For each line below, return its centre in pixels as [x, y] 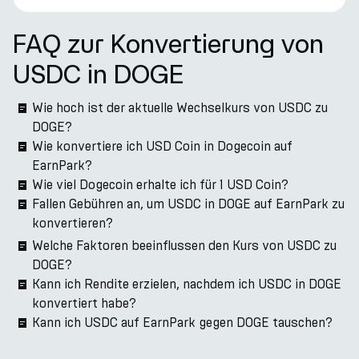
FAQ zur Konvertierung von [168, 43]
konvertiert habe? [84, 303]
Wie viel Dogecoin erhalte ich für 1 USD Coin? [160, 185]
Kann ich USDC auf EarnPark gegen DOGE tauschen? [182, 323]
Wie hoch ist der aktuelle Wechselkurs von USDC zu [180, 108]
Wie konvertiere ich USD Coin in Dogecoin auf [162, 146]
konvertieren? [73, 223]
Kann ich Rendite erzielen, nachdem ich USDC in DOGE [187, 284]
